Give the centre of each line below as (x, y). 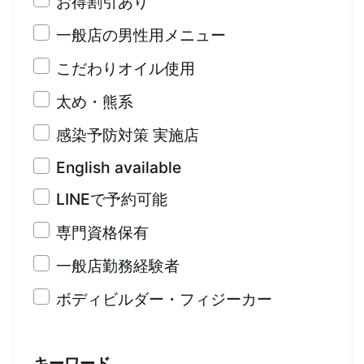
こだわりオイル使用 (125, 69)
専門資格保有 (102, 233)
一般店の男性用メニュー (141, 35)
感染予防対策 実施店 (127, 135)
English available (118, 168)
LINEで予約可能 (111, 199)
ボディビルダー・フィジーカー (164, 299)
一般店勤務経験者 (117, 266)
